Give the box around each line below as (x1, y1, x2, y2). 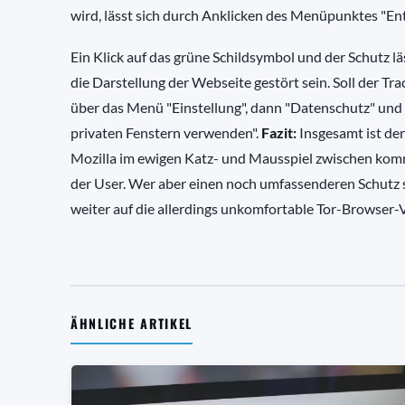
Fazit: (261, 124, 297, 142)
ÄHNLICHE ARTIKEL (71, 314, 193, 334)
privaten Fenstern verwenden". (71, 124, 261, 142)
